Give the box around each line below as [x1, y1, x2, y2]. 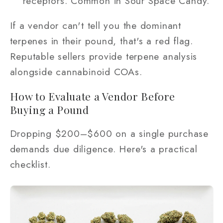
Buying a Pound [9, 102, 89, 116]
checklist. [9, 157, 51, 172]
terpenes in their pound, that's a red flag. [9, 34, 194, 48]
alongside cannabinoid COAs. [9, 65, 142, 79]
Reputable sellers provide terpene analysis [9, 49, 198, 64]
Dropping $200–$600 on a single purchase [9, 126, 209, 141]
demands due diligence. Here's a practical [9, 142, 198, 156]
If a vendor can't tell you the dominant [9, 18, 181, 33]
